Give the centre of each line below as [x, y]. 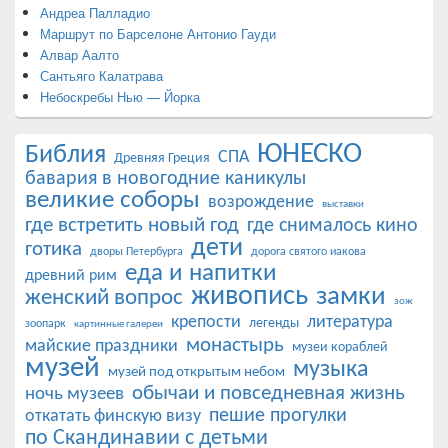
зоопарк [45, 323]
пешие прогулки [278, 415]
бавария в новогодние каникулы [165, 178]
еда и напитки [201, 273]
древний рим [71, 275]
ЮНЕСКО [309, 154]
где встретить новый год [132, 225]
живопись [249, 296]
